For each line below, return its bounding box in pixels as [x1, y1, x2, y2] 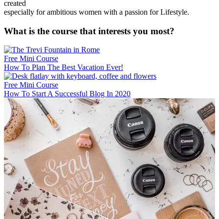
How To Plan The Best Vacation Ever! [4, 63, 123, 72]
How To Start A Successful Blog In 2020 [4, 89, 131, 98]
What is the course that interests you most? [4, 25, 175, 36]
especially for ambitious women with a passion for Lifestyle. [4, 7, 189, 16]
